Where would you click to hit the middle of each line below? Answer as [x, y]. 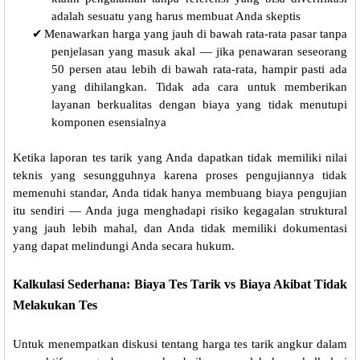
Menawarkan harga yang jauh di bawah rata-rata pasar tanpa [196, 34]
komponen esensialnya [109, 123]
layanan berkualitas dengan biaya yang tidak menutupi [199, 105]
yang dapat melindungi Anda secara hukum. [124, 246]
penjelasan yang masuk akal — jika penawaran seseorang [199, 52]
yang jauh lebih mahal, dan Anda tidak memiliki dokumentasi [180, 229]
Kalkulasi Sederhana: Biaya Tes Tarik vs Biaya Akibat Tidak [180, 284]
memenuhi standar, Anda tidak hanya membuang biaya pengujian [180, 193]
